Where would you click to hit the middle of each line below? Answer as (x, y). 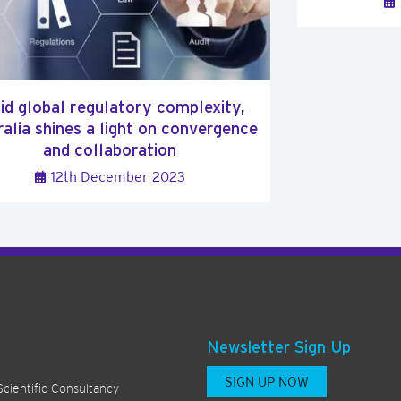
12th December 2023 (118, 177)
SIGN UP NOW (266, 382)
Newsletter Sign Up (278, 347)
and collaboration (109, 150)
